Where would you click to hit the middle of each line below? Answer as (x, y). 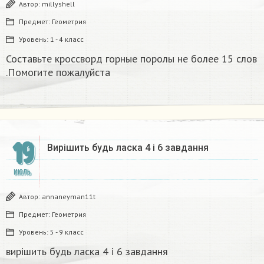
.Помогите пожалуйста (58, 72)
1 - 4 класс (67, 39)
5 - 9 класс (67, 232)
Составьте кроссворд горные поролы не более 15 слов (131, 59)
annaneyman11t (69, 197)
